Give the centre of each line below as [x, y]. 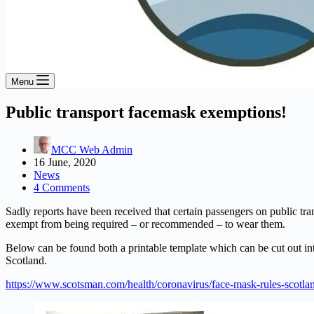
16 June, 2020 [65, 162]
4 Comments [62, 187]
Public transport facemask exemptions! [146, 112]
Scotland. [26, 260]
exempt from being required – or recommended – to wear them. [145, 224]
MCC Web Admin [92, 149]
